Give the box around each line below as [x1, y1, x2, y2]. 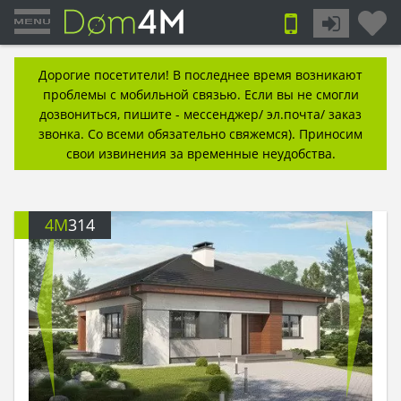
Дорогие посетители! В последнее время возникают [38, 66, 363, 83]
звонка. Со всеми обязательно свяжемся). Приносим [38, 125, 363, 142]
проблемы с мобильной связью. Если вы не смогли [42, 86, 359, 103]
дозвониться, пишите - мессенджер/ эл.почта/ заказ [39, 106, 362, 123]
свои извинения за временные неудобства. [65, 145, 336, 162]
